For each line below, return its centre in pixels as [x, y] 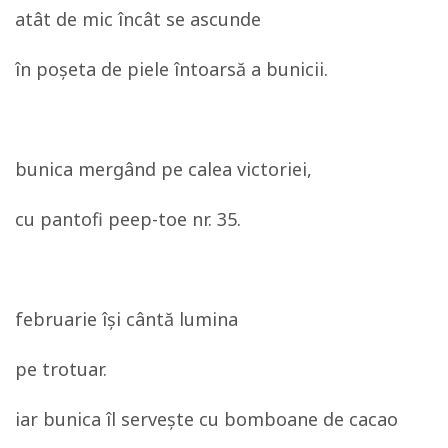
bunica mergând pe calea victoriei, [163, 169]
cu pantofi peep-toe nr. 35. [128, 219]
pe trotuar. [61, 369]
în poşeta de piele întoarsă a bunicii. [171, 69]
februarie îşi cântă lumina [126, 319]
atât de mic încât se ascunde [138, 19]
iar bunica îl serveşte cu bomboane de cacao [206, 419]
